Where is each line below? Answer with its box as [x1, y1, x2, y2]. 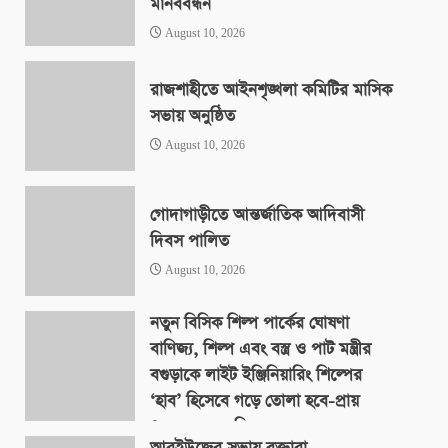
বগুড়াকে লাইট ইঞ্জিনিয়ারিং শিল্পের [150, 364, 362, 388]
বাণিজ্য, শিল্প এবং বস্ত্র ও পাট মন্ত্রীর [150, 338, 371, 362]
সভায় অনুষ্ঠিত [150, 104, 235, 128]
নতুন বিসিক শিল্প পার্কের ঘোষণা [150, 312, 349, 336]
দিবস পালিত [150, 229, 229, 253]
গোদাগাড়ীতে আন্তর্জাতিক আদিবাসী [150, 203, 364, 227]
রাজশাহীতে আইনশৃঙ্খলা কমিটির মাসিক [150, 78, 392, 102]
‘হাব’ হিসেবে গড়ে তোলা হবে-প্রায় [150, 390, 359, 414]
